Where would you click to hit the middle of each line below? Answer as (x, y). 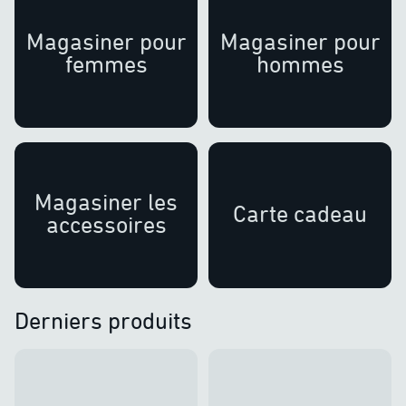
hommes (300, 64)
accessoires (106, 225)
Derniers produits (103, 321)
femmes (106, 64)
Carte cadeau (300, 213)
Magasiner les (106, 203)
